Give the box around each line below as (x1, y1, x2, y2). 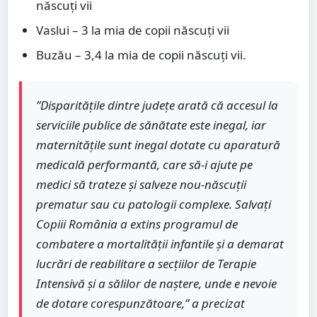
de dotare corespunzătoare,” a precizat (36, 295, 245, 312)
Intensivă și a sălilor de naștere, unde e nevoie (36, 275, 277, 292)
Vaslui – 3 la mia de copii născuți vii (36, 22, 229, 39)
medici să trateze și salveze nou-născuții (36, 176, 246, 193)
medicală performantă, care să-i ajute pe (36, 156, 253, 173)
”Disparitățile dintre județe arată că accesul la (36, 97, 278, 114)
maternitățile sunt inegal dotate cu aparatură (36, 137, 280, 154)
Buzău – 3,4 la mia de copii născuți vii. (36, 47, 246, 64)
